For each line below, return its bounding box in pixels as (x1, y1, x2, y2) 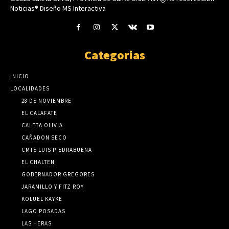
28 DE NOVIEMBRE (21, 97, 72, 104)
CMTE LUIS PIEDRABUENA (21, 146, 92, 153)
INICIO (10, 72, 29, 80)
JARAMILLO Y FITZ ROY (21, 182, 84, 190)
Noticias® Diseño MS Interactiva (10, 3, 106, 13)
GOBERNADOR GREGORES (21, 170, 95, 178)
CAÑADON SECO (21, 133, 67, 141)
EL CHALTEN (21, 158, 55, 166)
